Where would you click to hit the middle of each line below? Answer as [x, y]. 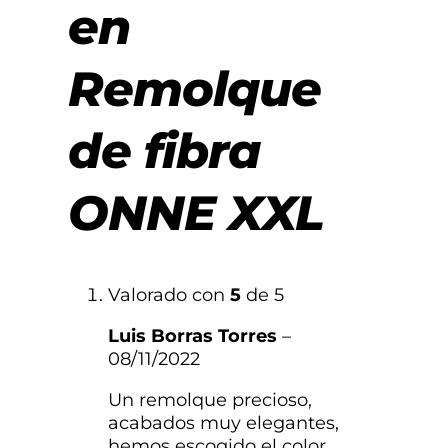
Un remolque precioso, [210, 399]
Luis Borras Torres [195, 335]
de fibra [164, 151]
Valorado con [169, 294]
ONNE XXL [195, 213]
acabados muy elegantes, [223, 422]
